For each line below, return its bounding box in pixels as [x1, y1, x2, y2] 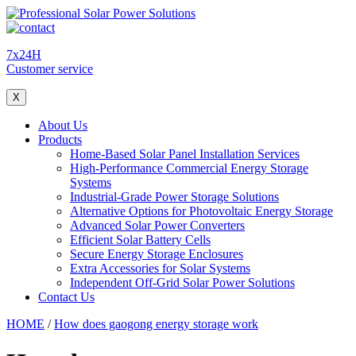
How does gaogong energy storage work [54, 317, 258, 331]
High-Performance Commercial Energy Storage [70, 161, 308, 175]
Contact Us [38, 290, 95, 304]
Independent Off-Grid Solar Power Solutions [70, 276, 295, 289]
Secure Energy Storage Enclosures [70, 247, 243, 261]
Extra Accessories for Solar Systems [70, 261, 250, 275]
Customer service [6, 62, 93, 75]
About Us [38, 118, 87, 132]
